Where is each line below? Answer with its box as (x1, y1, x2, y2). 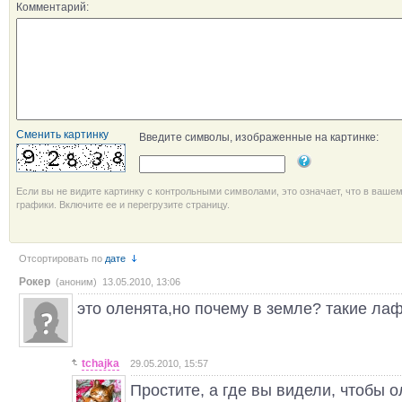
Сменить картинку (16, 128, 109, 141)
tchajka (82, 357, 119, 370)
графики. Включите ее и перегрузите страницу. (16, 199, 230, 210)
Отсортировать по (19, 253, 102, 264)
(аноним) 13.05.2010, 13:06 (56, 276, 180, 287)
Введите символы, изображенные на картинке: (139, 131, 379, 144)
